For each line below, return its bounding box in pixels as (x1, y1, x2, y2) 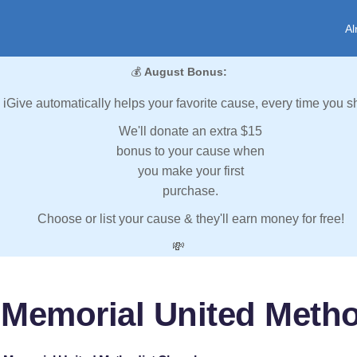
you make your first (137, 164, 244, 178)
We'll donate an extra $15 (119, 124, 262, 139)
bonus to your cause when (116, 144, 265, 159)
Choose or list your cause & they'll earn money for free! (37, 212, 344, 226)
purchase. (163, 184, 218, 198)
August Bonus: (143, 65, 227, 79)
